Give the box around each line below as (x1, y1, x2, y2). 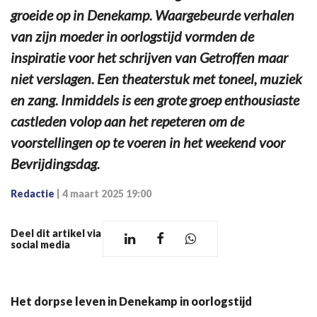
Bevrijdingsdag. (11, 155, 100, 173)
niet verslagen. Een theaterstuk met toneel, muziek (11, 70, 302, 88)
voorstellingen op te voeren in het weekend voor (11, 134, 285, 151)
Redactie (11, 188, 54, 200)
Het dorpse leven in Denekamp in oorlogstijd (11, 294, 252, 309)
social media (11, 238, 70, 250)
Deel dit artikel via (11, 226, 101, 239)
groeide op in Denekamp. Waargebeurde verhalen (11, 6, 294, 24)
